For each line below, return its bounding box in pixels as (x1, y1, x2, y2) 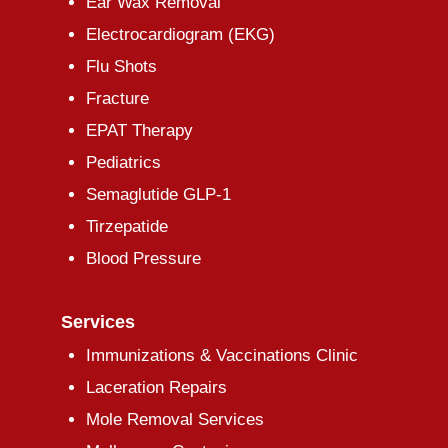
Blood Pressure (85, 248, 201, 268)
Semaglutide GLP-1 (85, 184, 231, 204)
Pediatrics (85, 152, 161, 172)
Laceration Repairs (85, 377, 227, 397)
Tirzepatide (85, 216, 168, 236)
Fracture (85, 88, 149, 108)
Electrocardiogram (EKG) (85, 24, 275, 44)
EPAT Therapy (85, 120, 193, 140)
